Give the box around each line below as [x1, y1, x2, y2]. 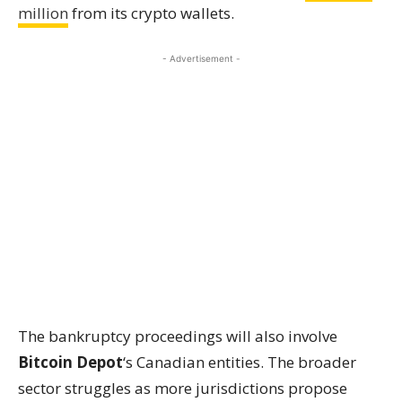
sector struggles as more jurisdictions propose [18, 378, 347, 398]
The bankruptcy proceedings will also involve [18, 326, 337, 346]
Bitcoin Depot [18, 352, 123, 372]
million [18, 3, 68, 23]
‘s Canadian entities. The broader [123, 352, 356, 372]
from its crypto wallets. [68, 3, 234, 23]
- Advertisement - [162, 53, 240, 64]
